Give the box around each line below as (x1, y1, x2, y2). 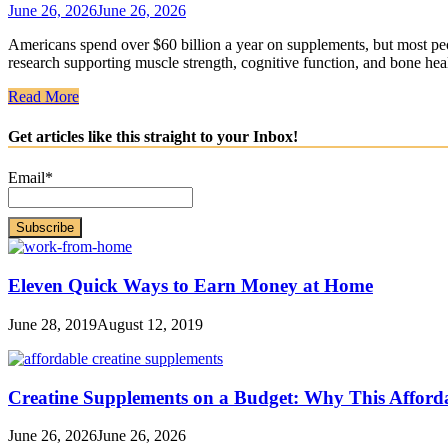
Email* (8, 168, 53, 186)
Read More (8, 88, 79, 106)
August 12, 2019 (97, 315, 203, 333)
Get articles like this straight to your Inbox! (8, 127, 298, 145)
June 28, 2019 (8, 315, 97, 333)
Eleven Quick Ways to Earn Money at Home (8, 275, 373, 297)
